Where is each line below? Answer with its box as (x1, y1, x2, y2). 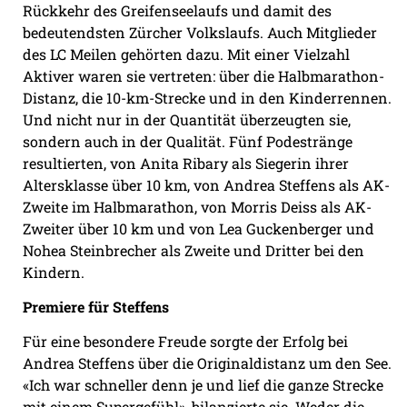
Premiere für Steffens (23, 296, 169, 316)
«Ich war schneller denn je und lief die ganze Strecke (23, 375, 383, 395)
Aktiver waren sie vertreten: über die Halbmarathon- (23, 65, 384, 85)
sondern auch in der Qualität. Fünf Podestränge (23, 131, 352, 151)
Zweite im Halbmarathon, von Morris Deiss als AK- (23, 196, 372, 216)
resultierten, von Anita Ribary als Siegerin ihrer (23, 153, 349, 173)
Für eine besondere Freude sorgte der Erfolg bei (23, 332, 348, 352)
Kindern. (23, 262, 84, 282)
